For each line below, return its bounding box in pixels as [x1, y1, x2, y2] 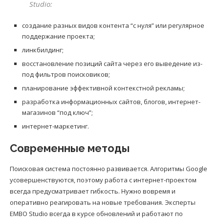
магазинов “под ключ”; [22, 108, 93, 117]
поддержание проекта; [22, 31, 95, 41]
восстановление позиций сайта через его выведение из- [22, 59, 202, 68]
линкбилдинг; [22, 45, 64, 54]
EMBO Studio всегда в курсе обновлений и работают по [10, 209, 183, 218]
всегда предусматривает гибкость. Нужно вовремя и [10, 186, 175, 196]
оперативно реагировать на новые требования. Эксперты [10, 197, 196, 207]
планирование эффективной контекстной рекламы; [22, 83, 185, 92]
